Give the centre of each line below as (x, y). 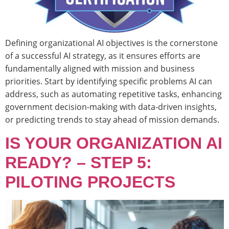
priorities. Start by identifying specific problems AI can (109, 81)
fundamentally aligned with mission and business (100, 68)
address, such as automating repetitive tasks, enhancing (113, 94)
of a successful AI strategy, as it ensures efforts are (103, 55)
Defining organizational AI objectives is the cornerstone (111, 43)
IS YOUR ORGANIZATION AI (114, 143)
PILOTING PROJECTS (90, 182)
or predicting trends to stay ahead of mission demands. (112, 119)
